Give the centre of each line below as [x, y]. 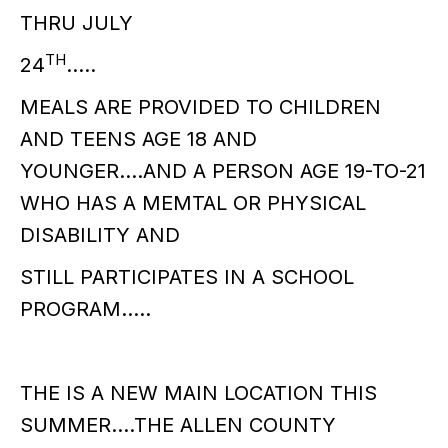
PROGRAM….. [85, 309]
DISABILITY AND [100, 235]
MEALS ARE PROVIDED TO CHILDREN [200, 107]
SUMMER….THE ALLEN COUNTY [178, 425]
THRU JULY [76, 23]
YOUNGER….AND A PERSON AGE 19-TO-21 [223, 171]
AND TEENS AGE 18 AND [138, 139]
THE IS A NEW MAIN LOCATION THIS [198, 393]
